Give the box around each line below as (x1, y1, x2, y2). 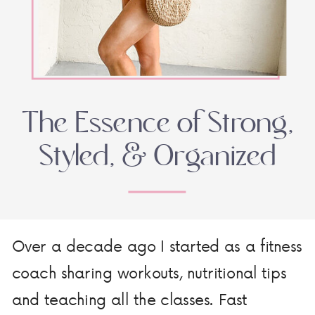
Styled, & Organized (39, 139, 276, 174)
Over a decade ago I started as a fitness (11, 234, 302, 257)
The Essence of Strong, (21, 106, 294, 141)
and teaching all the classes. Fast (11, 287, 247, 310)
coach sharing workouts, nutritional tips (11, 261, 287, 284)
